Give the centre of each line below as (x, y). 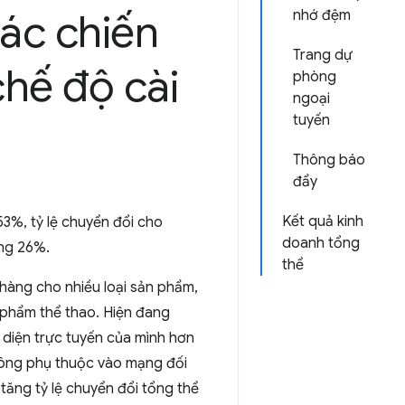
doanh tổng (321, 243)
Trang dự (323, 55)
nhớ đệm (322, 15)
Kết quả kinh (323, 221)
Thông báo (329, 160)
